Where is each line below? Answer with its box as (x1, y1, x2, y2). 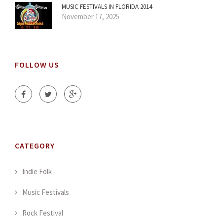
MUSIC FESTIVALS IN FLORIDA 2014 (62, 2, 152, 11)
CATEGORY (15, 141, 55, 151)
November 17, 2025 (62, 12, 119, 22)
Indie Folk (22, 167, 52, 177)
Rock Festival (22, 208, 63, 218)
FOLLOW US (15, 60, 59, 70)
